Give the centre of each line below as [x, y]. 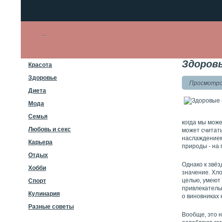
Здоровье [43, 78]
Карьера [40, 142]
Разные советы [51, 207]
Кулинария [44, 194]
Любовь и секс [50, 129]
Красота [40, 65]
